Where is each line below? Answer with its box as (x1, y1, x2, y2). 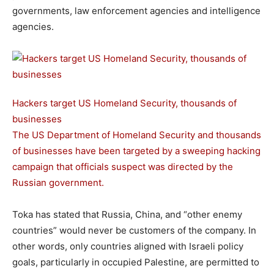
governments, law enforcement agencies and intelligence (12, 5, 261, 17)
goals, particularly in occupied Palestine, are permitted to (12, 256, 259, 268)
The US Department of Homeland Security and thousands (12, 129, 261, 141)
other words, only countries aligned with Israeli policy (12, 240, 243, 252)
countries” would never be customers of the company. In (12, 224, 256, 236)
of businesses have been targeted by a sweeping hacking (12, 145, 261, 157)
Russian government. (12, 177, 104, 188)
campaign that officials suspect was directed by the (12, 161, 233, 172)
